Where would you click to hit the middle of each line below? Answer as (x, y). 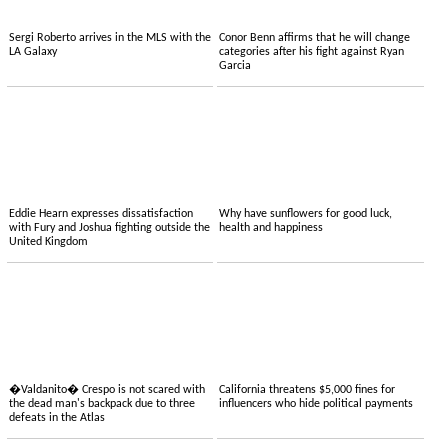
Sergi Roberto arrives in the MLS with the (109, 38)
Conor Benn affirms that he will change (315, 38)
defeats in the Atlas (56, 418)
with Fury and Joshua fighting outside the (109, 228)
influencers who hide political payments (316, 404)
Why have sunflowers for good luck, (306, 214)
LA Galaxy (32, 52)
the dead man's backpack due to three (101, 404)
